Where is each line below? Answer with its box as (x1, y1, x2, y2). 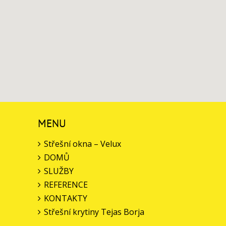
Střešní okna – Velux (44, 138, 121, 150)
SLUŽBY (44, 165, 74, 177)
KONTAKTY (44, 193, 87, 204)
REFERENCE (44, 179, 88, 191)
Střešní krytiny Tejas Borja (44, 206, 144, 218)
